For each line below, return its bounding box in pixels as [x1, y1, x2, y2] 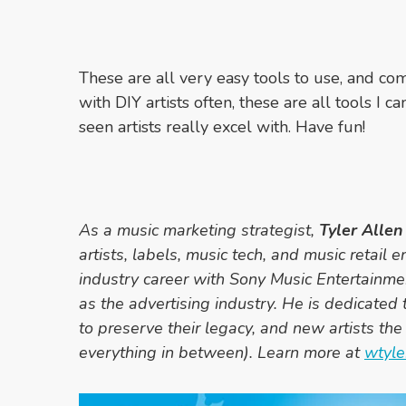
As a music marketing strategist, [79, 218, 319, 241]
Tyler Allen [319, 218, 403, 241]
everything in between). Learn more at [79, 341, 364, 363]
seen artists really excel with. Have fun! [79, 115, 365, 138]
